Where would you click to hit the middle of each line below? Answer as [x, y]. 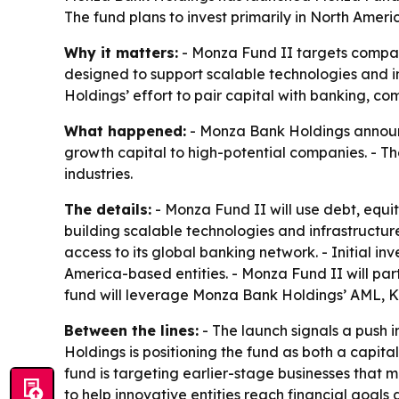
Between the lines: [131, 331]
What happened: [125, 131]
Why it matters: [121, 53]
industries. [98, 174]
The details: [108, 210]
